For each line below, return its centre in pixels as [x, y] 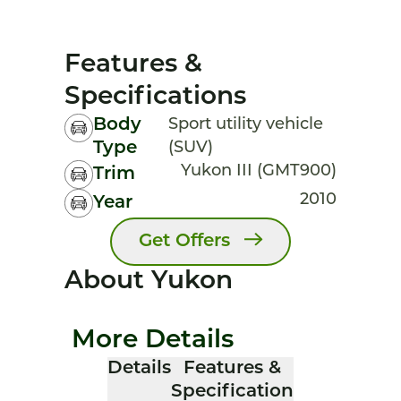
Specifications [155, 98]
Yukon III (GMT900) [259, 171]
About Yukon [149, 282]
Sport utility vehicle [246, 125]
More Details [153, 341]
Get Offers [185, 242]
